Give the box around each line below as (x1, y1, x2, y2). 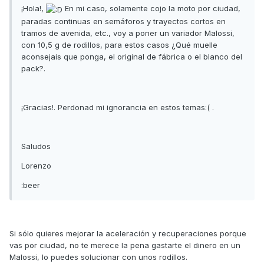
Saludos (21, 141, 51, 151)
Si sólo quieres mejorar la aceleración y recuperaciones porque (9, 228, 246, 238)
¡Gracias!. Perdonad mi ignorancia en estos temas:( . (21, 102, 214, 112)
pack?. (21, 63, 45, 73)
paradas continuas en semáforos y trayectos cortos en (21, 16, 226, 26)
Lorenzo (21, 160, 51, 170)
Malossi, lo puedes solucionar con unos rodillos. (9, 252, 187, 262)
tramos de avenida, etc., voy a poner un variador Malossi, (21, 28, 235, 38)
